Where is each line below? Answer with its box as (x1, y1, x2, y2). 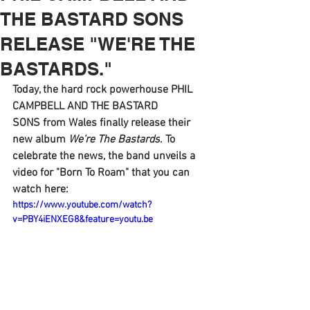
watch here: (12, 183, 71, 197)
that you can (131, 166, 192, 180)
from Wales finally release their (43, 116, 193, 130)
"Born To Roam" (56, 166, 131, 180)
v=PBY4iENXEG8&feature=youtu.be (12, 214, 153, 226)
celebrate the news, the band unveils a (12, 149, 198, 163)
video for (12, 166, 56, 180)
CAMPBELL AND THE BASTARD (12, 100, 161, 113)
